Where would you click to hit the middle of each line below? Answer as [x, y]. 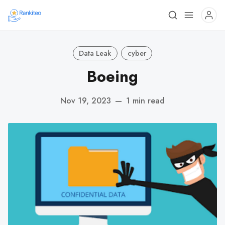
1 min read [145, 100]
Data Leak [95, 53]
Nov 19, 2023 [86, 100]
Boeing [113, 77]
